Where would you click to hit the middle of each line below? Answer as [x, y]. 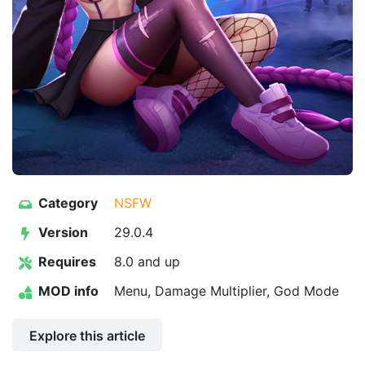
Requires [66, 262]
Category [66, 203]
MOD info [67, 291]
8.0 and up [147, 262]
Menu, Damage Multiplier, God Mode [226, 291]
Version [62, 232]
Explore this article [87, 336]
